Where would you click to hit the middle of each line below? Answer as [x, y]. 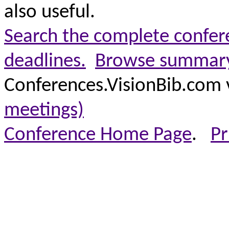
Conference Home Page [98, 135]
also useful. [50, 13]
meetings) [44, 111]
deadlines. [45, 62]
